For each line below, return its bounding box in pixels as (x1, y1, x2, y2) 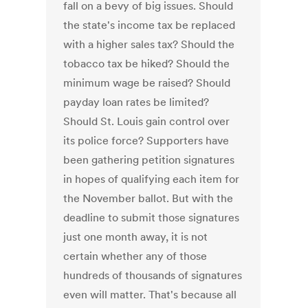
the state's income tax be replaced (63, 18, 236, 32)
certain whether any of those (63, 249, 208, 263)
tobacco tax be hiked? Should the (63, 56, 230, 71)
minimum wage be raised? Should (63, 76, 231, 90)
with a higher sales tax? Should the (63, 37, 235, 52)
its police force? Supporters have (63, 133, 230, 148)
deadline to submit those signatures (63, 210, 240, 225)
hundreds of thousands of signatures (63, 268, 243, 283)
